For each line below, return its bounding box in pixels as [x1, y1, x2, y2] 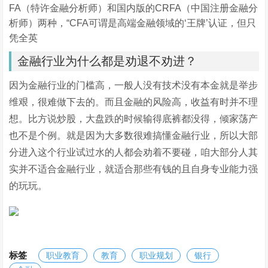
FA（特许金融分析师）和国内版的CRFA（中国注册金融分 [9, 2, 258, 13]
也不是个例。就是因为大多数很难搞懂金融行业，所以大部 [9, 130, 258, 141]
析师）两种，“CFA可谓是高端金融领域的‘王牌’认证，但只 [9, 17, 257, 28]
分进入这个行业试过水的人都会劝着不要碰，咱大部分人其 [9, 147, 258, 157]
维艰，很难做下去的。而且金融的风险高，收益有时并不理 [9, 96, 258, 107]
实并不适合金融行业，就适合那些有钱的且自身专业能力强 [9, 163, 258, 174]
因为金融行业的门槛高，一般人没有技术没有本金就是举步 [9, 80, 258, 90]
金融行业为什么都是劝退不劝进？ [17, 54, 197, 68]
